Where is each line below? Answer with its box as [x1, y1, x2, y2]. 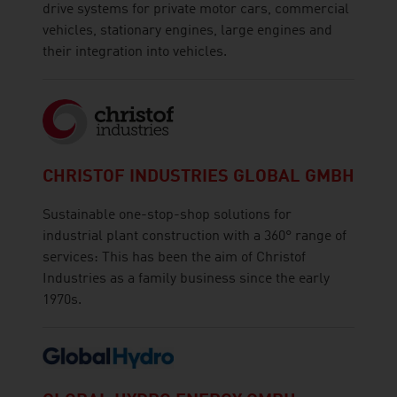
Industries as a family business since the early [43, 272, 330, 287]
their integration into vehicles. [43, 44, 227, 59]
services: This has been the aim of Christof [43, 251, 306, 266]
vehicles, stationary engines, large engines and [43, 23, 332, 38]
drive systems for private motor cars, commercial [43, 2, 349, 17]
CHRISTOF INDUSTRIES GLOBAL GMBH [43, 168, 354, 187]
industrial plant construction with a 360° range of [43, 230, 346, 245]
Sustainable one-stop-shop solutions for [43, 208, 292, 223]
